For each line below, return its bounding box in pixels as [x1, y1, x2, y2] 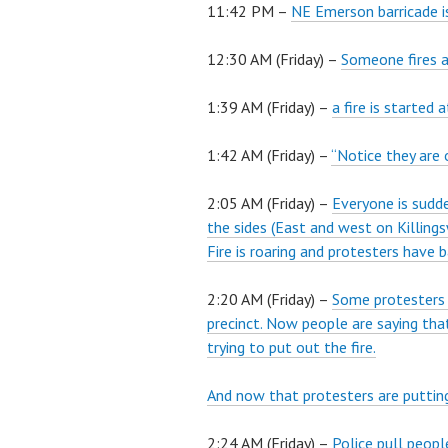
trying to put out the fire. [207, 337, 376, 358]
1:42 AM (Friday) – [207, 145, 331, 166]
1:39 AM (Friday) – [207, 97, 332, 118]
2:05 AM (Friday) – [207, 193, 332, 214]
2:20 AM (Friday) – [207, 289, 332, 310]
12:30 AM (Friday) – [207, 49, 341, 70]
